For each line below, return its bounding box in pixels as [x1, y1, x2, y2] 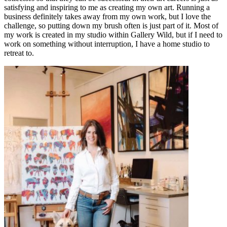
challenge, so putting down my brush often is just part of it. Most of [4, 21, 218, 30]
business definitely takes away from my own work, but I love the [4, 12, 211, 21]
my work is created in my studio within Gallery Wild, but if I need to [4, 30, 222, 39]
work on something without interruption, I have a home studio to [4, 39, 210, 48]
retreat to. [4, 48, 34, 57]
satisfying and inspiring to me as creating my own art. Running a [4, 3, 210, 12]
